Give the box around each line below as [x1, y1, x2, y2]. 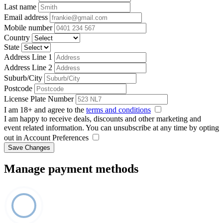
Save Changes [8, 143, 50, 151]
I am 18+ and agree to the [4, 105, 86, 114]
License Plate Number [4, 94, 74, 103]
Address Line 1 [4, 52, 52, 61]
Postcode [4, 84, 32, 93]
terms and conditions [86, 105, 151, 114]
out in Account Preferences [4, 133, 91, 142]
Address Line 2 [4, 63, 52, 72]
